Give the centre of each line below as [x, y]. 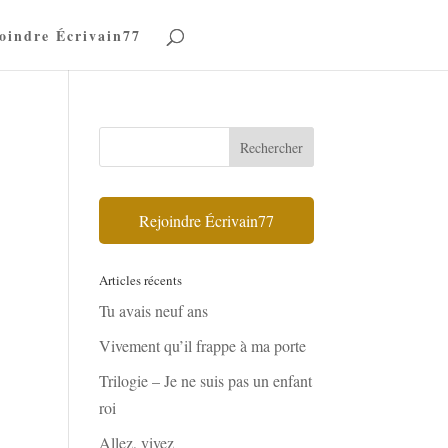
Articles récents [140, 280]
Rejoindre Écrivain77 [206, 220]
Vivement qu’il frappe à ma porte [202, 345]
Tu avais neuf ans [153, 310]
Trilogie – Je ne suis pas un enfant [205, 380]
